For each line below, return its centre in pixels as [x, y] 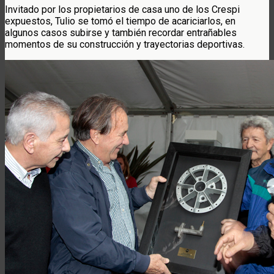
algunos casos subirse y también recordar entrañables [121, 32]
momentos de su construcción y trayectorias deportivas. [125, 44]
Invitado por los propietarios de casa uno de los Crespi [122, 9]
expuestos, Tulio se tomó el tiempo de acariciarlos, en [120, 21]
